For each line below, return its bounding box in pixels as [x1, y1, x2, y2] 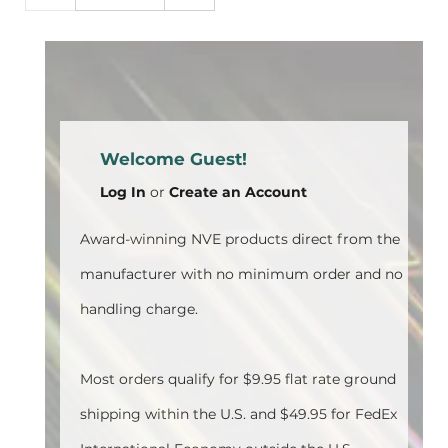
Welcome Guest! [100, 149, 247, 169]
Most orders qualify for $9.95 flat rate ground [80, 370, 396, 388]
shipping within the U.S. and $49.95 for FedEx [80, 405, 397, 423]
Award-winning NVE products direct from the [80, 230, 400, 248]
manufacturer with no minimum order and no [80, 265, 403, 283]
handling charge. [80, 300, 198, 318]
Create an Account [169, 183, 307, 201]
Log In [100, 183, 146, 201]
